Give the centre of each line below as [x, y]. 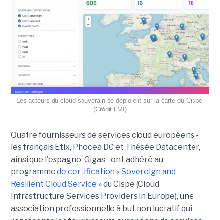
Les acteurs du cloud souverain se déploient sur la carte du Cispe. [110, 101]
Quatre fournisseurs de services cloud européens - [105, 135]
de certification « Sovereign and [116, 172]
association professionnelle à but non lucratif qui [101, 209]
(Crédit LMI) [110, 110]
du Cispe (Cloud [130, 184]
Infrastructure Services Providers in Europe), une [102, 196]
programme [34, 172]
